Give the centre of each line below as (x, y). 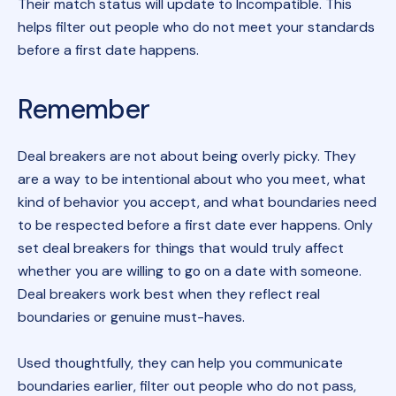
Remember (84, 109)
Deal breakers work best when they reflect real (168, 293)
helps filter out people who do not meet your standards (196, 27)
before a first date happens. (108, 49)
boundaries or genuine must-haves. (131, 316)
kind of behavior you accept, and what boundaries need (197, 202)
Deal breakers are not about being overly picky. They (187, 156)
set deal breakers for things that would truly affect (180, 247)
